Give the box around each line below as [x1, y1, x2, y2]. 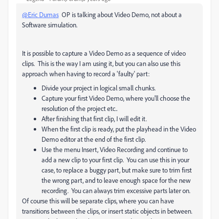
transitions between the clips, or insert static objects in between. [22, 207, 192, 215]
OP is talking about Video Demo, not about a [59, 10, 182, 19]
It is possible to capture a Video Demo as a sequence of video [22, 49, 186, 57]
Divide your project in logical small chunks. [42, 84, 155, 92]
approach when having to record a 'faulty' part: [22, 69, 150, 78]
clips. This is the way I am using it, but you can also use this [22, 59, 180, 67]
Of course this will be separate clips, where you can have [22, 197, 174, 205]
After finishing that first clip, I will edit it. [42, 114, 147, 123]
